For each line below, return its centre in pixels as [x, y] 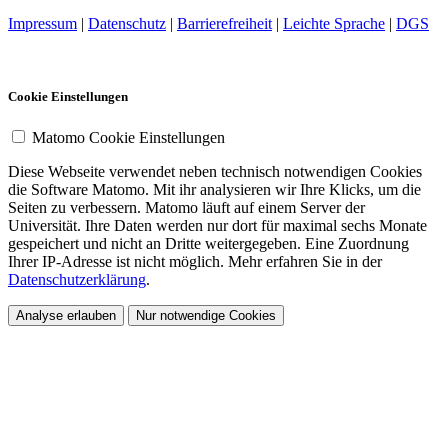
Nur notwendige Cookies [206, 316]
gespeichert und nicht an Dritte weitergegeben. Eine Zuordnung [208, 244]
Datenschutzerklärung [77, 280]
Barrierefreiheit [224, 23]
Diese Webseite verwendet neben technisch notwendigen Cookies [215, 172]
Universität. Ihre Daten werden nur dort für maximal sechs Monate [217, 226]
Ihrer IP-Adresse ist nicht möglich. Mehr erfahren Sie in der [195, 262]
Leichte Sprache [334, 23]
